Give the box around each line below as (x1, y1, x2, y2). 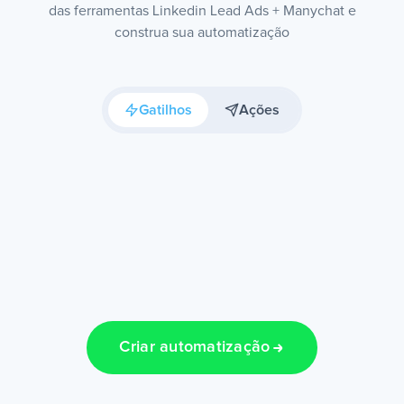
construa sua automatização (115, 25, 289, 40)
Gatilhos (139, 103, 192, 117)
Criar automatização (119, 339, 271, 356)
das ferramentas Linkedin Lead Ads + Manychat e (48, 4, 356, 18)
